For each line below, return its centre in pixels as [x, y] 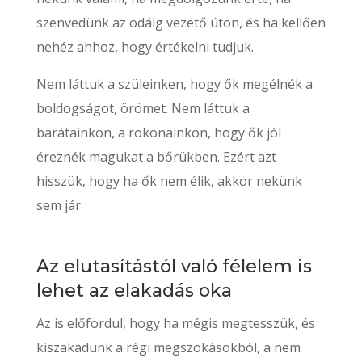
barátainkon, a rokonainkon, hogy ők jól [158, 133]
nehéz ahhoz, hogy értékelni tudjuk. [145, 47]
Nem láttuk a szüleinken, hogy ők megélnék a [174, 84]
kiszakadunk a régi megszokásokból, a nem [168, 348]
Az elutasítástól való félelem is [174, 267]
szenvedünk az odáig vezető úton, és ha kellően [181, 23]
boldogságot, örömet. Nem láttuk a [143, 109]
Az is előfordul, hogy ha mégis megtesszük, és [175, 324]
